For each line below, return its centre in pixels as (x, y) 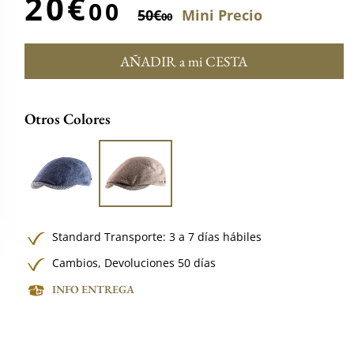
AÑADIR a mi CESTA (184, 61)
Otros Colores (68, 119)
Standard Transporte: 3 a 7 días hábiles (157, 236)
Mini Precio (222, 15)
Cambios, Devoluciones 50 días (134, 262)
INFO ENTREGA (94, 289)
